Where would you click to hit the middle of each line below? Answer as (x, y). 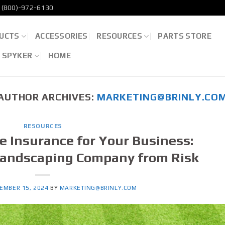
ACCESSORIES (61, 36)
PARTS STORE (185, 36)
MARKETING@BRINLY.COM (98, 188)
